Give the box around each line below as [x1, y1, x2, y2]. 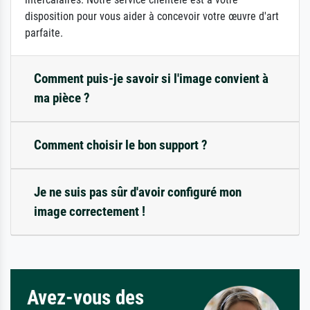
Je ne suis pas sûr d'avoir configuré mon [34, 183, 241, 200]
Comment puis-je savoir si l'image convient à [34, 70, 268, 86]
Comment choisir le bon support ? [34, 136, 208, 153]
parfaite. [25, 26, 63, 39]
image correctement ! [34, 203, 145, 219]
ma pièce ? [34, 89, 90, 106]
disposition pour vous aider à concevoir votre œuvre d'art [25, 9, 279, 23]
